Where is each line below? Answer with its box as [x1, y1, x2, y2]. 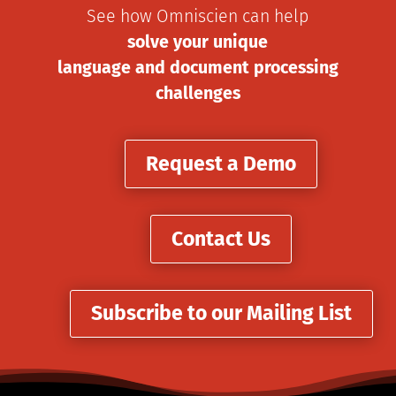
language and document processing [57, 57, 339, 78]
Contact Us [171, 225, 270, 251]
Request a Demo [146, 150, 296, 176]
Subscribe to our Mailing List [90, 301, 352, 326]
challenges [155, 83, 240, 103]
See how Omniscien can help [87, 6, 309, 27]
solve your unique [127, 32, 269, 52]
